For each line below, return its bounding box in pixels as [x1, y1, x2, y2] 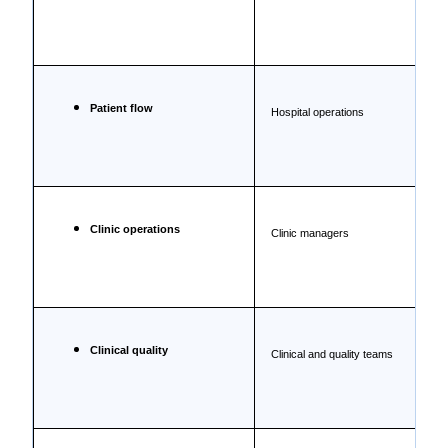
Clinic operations [89, 222, 180, 235]
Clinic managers [270, 227, 349, 240]
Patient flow [89, 101, 153, 114]
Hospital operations [270, 106, 364, 119]
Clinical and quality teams [270, 348, 393, 361]
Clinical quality [89, 343, 168, 356]
